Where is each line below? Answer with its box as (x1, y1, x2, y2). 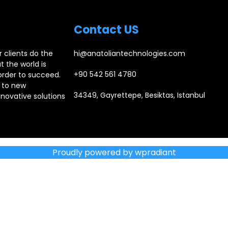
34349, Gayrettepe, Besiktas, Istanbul (74, 90, 205, 100)
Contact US (74, 21, 139, 38)
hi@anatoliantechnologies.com (74, 48, 185, 59)
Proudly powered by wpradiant (52, 146, 176, 158)
